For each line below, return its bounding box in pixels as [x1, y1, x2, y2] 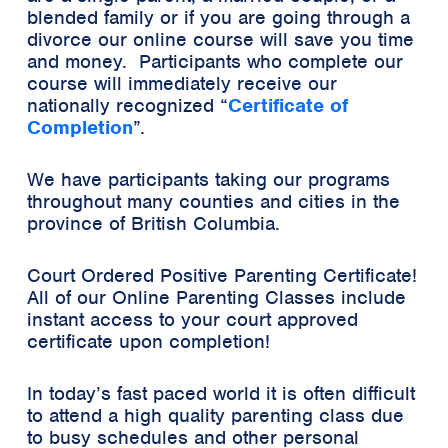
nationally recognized [27, 92, 220, 118]
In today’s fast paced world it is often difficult [27, 380, 415, 406]
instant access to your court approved [27, 306, 358, 332]
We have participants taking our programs [27, 166, 390, 192]
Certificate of [228, 92, 348, 118]
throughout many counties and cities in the [27, 188, 400, 214]
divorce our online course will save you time [27, 26, 414, 52]
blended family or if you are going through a [27, 4, 410, 30]
